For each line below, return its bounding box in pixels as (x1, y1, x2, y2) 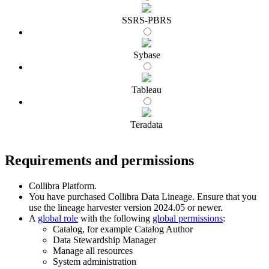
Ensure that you (197, 191, 256, 202)
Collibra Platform (29, 180, 94, 191)
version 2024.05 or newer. (121, 202, 223, 213)
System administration (53, 256, 136, 267)
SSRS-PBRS (121, 14, 172, 25)
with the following (78, 213, 153, 223)
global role (38, 213, 78, 223)
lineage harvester (58, 202, 121, 213)
